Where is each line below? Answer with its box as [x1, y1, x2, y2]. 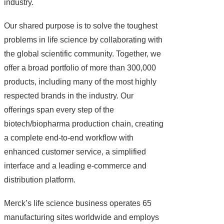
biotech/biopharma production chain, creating [4, 119, 164, 128]
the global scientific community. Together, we [4, 49, 161, 58]
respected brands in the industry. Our [4, 91, 134, 100]
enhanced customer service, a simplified [4, 147, 146, 156]
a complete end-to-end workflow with [4, 133, 134, 142]
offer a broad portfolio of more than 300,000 [4, 63, 156, 72]
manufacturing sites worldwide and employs [4, 213, 159, 222]
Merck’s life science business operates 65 [4, 199, 152, 208]
